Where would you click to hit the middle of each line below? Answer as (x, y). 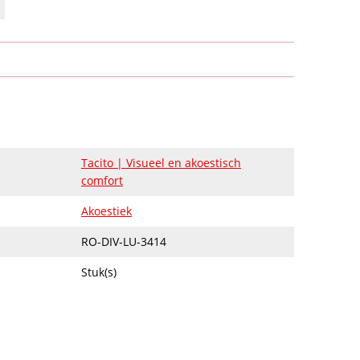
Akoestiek (106, 211)
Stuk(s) (99, 272)
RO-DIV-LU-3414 (124, 241)
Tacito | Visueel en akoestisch (161, 163)
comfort (102, 180)
